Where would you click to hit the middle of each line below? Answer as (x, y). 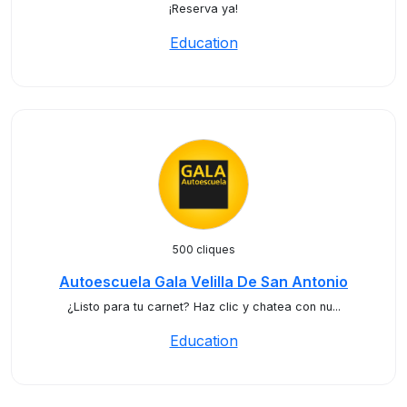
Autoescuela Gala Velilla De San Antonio (203, 282)
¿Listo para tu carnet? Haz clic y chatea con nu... (203, 307)
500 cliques (203, 249)
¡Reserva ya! (203, 9)
